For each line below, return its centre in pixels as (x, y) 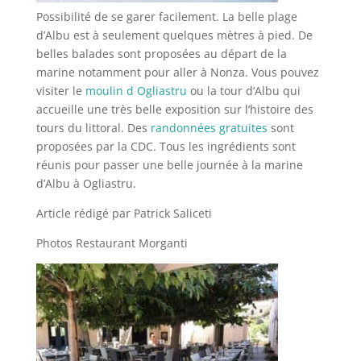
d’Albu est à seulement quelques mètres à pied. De (174, 35)
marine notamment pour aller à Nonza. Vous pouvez (177, 72)
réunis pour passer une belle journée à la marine (169, 164)
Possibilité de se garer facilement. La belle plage (166, 16)
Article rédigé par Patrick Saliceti (124, 213)
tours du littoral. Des (93, 127)
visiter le (59, 90)
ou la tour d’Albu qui (243, 90)
